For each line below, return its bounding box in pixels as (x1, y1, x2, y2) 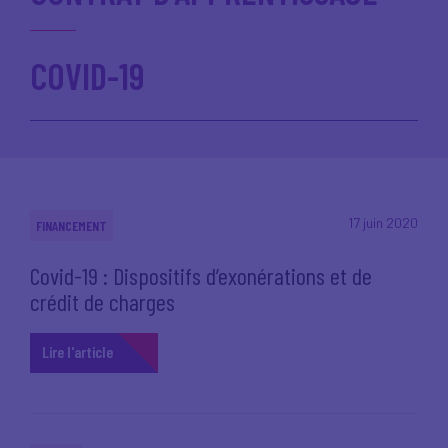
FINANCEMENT (36, 217, 107, 234)
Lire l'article (42, 342, 113, 361)
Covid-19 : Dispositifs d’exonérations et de (30, 261, 372, 290)
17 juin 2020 (348, 214, 418, 231)
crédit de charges (30, 287, 175, 316)
